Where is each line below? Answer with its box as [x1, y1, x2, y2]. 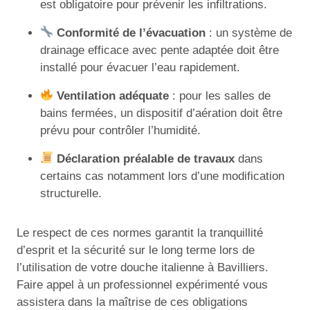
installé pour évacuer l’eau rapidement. [40, 60, 240, 74]
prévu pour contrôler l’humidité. [40, 123, 201, 137]
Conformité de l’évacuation [57, 26, 206, 39]
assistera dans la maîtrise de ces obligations [17, 295, 248, 309]
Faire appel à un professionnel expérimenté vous [17, 277, 268, 291]
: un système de [206, 26, 293, 39]
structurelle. [40, 186, 102, 200]
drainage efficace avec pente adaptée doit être [40, 43, 279, 57]
